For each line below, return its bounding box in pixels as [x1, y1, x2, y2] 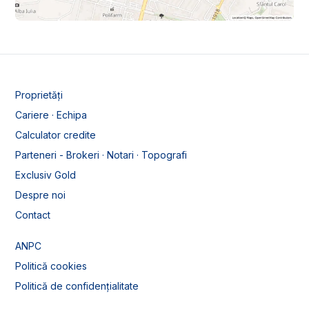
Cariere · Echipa [15, 109, 87, 121]
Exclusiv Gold [15, 169, 76, 181]
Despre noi [15, 189, 66, 201]
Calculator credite [15, 129, 96, 141]
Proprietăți [15, 89, 63, 101]
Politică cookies [15, 260, 87, 272]
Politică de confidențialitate [15, 280, 139, 292]
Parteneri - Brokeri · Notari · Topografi [15, 149, 187, 161]
